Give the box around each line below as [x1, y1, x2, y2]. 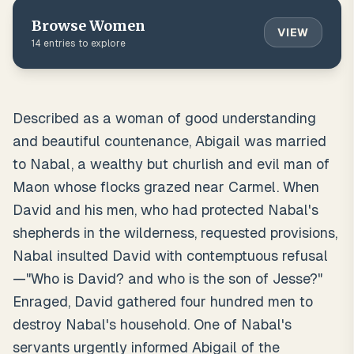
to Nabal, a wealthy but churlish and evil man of [13, 156, 330, 172]
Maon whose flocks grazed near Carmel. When [13, 179, 319, 195]
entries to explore [41, 38, 126, 49]
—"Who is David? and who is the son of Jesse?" [13, 270, 322, 287]
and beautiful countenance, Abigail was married [13, 133, 326, 149]
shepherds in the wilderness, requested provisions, [13, 224, 337, 241]
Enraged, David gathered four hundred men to [13, 293, 313, 310]
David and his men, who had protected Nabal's [13, 201, 318, 218]
